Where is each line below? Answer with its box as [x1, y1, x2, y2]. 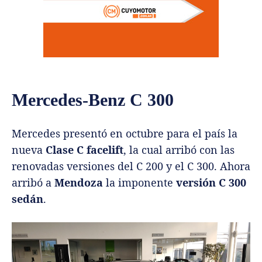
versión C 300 [176, 175, 246, 189]
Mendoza [54, 175, 103, 189]
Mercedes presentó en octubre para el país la [12, 126, 237, 140]
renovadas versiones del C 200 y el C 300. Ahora [12, 158, 250, 173]
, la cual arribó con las [123, 142, 235, 157]
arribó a [12, 175, 54, 189]
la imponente [103, 175, 176, 189]
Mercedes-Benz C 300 [12, 89, 174, 109]
